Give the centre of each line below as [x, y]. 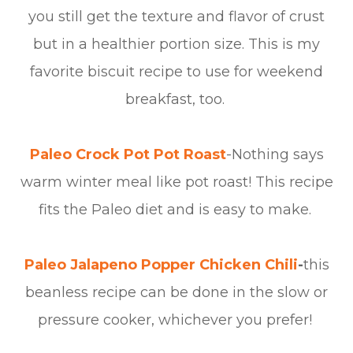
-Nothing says [275, 154]
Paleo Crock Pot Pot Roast [128, 154]
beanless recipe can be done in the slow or [176, 292]
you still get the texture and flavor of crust [176, 17]
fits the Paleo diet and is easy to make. [176, 210]
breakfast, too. [176, 99]
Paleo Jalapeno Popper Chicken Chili [161, 265]
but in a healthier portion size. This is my [176, 44]
